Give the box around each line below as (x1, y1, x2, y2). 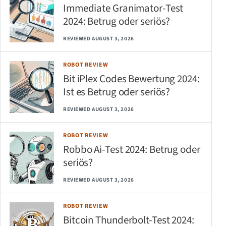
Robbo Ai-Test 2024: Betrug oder (63, 141, 200, 157)
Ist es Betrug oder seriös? (63, 84, 171, 99)
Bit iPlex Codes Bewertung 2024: (63, 71, 200, 86)
